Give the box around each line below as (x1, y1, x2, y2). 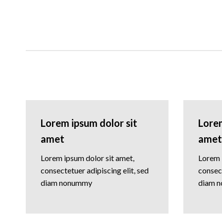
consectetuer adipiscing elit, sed (41, 165, 149, 175)
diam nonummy (41, 177, 92, 187)
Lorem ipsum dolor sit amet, (41, 153, 134, 163)
